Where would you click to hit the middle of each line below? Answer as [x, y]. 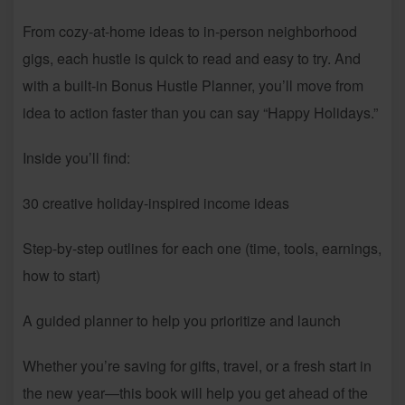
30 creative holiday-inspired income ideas [156, 202]
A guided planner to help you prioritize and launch [182, 320]
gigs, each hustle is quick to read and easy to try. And [192, 58]
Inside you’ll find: [76, 157]
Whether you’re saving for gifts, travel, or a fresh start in [197, 365]
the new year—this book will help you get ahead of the [195, 392]
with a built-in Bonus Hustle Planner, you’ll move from [193, 85]
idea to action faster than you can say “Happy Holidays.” [200, 112]
